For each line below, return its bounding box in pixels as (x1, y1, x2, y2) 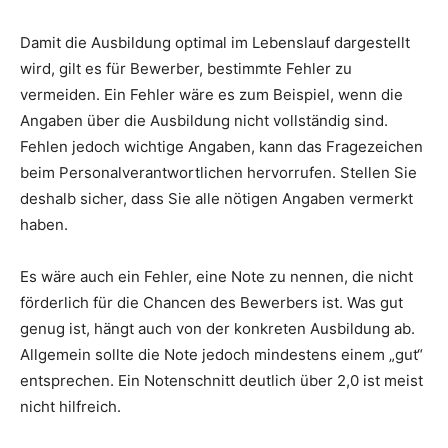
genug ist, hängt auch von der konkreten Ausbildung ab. (20, 318, 415, 338)
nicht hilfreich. (20, 396, 121, 416)
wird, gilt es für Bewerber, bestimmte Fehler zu (20, 58, 352, 78)
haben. (20, 214, 68, 234)
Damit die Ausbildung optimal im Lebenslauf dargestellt (20, 32, 410, 52)
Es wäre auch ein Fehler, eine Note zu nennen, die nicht (20, 266, 413, 286)
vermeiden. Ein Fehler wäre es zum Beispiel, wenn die (20, 84, 403, 104)
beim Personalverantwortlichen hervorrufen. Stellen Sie (20, 162, 417, 182)
